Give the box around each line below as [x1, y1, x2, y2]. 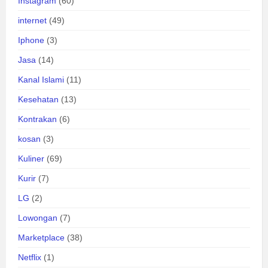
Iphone [18, 35, 44, 45]
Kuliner [18, 154, 44, 164]
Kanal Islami [18, 75, 64, 85]
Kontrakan [18, 114, 57, 124]
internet [18, 16, 47, 26]
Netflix [18, 252, 41, 263]
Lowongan [18, 213, 57, 223]
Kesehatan [18, 95, 59, 105]
